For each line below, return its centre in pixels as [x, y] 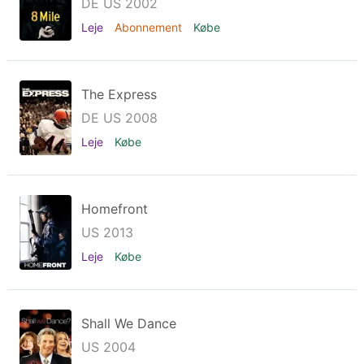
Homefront [115, 209]
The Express [119, 94]
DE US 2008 [119, 118]
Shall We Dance [129, 323]
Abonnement [150, 27]
